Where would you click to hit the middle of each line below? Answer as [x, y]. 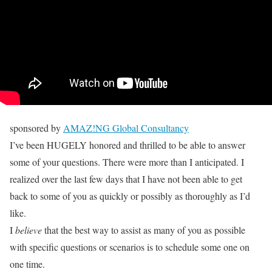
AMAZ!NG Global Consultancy [126, 128]
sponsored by [36, 128]
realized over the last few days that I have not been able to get [126, 179]
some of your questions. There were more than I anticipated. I [127, 162]
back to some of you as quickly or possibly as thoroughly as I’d [130, 196]
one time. [27, 264]
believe [29, 230]
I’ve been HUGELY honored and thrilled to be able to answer [127, 145]
